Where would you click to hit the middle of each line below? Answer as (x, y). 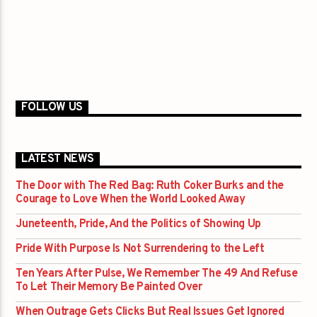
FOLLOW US (52, 108)
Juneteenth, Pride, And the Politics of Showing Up (138, 225)
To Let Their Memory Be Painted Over (109, 288)
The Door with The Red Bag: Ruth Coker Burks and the (150, 186)
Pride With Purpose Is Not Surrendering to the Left (140, 249)
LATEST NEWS (58, 160)
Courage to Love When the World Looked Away (131, 200)
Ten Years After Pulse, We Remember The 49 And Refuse (157, 274)
